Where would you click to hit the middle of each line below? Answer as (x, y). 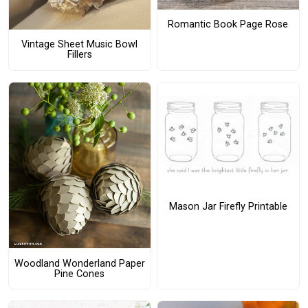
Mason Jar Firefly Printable (228, 206)
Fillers (79, 55)
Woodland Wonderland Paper (79, 263)
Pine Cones (80, 274)
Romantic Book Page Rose (228, 25)
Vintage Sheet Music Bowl (80, 45)
